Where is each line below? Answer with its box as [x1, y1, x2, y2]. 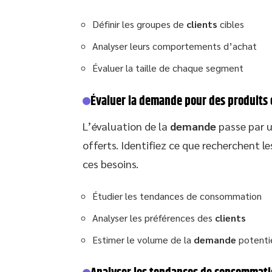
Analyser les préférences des [92, 211, 215, 224]
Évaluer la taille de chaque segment [92, 61, 243, 74]
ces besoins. [83, 156, 138, 171]
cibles [217, 17, 244, 30]
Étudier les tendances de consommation [92, 189, 262, 202]
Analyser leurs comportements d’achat [92, 39, 257, 52]
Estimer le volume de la [92, 233, 194, 246]
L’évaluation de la [83, 118, 170, 133]
